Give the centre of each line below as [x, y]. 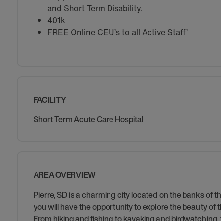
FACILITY [50, 100]
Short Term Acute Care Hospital [88, 119]
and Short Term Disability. [95, 8]
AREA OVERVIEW [64, 175]
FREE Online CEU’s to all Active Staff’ [117, 32]
